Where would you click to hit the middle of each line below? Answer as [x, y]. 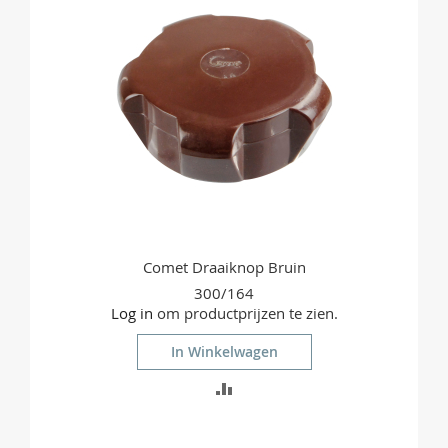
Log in [131, 313]
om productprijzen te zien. [245, 313]
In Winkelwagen [224, 352]
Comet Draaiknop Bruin [224, 267]
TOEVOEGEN [277, 387]
